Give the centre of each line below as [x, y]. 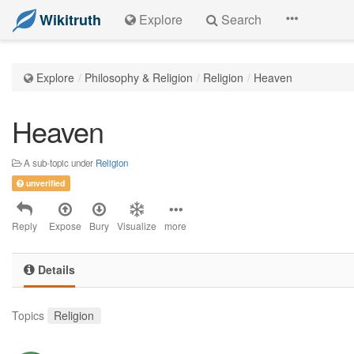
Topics [28, 315]
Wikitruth [70, 20]
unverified [45, 183]
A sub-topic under [58, 163]
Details [55, 269]
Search [240, 19]
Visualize [137, 226]
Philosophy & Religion [139, 77]
